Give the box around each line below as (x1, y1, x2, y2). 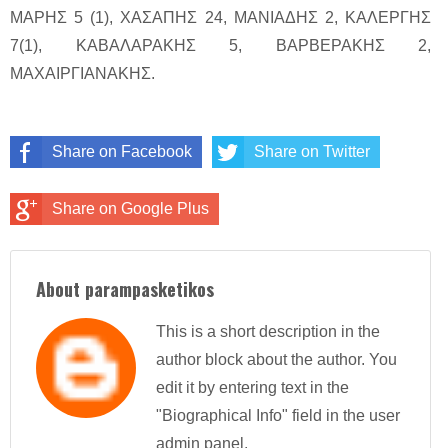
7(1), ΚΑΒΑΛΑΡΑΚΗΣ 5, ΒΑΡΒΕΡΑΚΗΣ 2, (10, 37, 431, 55)
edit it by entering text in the (156, 378, 349, 396)
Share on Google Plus (52, 200, 209, 218)
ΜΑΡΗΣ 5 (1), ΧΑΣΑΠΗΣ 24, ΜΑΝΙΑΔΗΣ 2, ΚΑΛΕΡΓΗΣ (10, 9, 431, 27)
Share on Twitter (254, 143, 370, 161)
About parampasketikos (36, 276, 214, 303)
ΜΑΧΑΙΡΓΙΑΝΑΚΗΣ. (10, 65, 155, 83)
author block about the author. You (156, 350, 397, 368)
